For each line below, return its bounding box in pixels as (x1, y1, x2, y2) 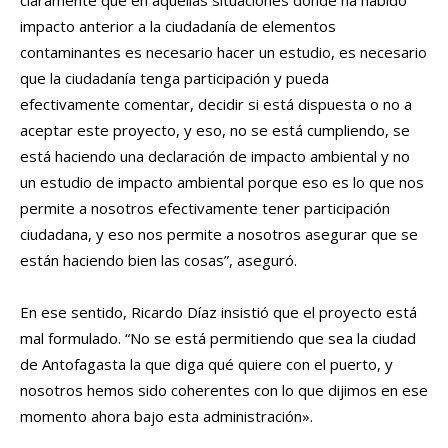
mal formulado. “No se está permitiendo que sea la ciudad (20, 328, 416, 349)
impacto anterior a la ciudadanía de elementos (20, 16, 336, 37)
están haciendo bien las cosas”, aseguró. (20, 250, 297, 271)
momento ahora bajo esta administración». (20, 406, 313, 427)
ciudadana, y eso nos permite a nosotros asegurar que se (20, 224, 418, 245)
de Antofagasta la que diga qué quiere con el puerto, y (20, 354, 393, 375)
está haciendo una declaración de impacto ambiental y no (20, 146, 410, 167)
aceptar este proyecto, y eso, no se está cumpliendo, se (20, 120, 410, 141)
